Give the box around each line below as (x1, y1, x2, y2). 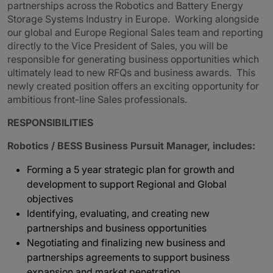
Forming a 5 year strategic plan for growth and (27, 163, 235, 175)
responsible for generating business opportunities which (7, 53, 259, 65)
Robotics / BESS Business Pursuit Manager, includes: (7, 140, 255, 152)
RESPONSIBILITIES (7, 116, 93, 129)
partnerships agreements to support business (27, 251, 230, 263)
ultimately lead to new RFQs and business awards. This (7, 66, 255, 79)
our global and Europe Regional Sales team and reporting (7, 26, 263, 38)
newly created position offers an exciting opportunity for (7, 80, 259, 92)
